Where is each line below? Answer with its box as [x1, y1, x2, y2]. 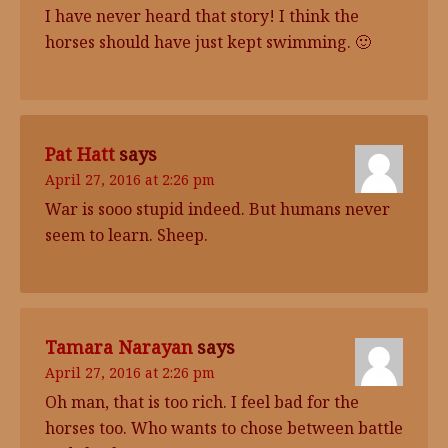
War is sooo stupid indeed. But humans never [45, 198, 390, 220]
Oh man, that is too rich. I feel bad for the [45, 391, 359, 413]
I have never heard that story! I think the [45, 5, 359, 27]
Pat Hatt [45, 142, 115, 166]
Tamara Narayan [45, 335, 193, 359]
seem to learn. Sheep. [45, 224, 208, 246]
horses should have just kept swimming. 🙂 [45, 31, 371, 53]
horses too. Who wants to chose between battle [45, 417, 403, 439]
